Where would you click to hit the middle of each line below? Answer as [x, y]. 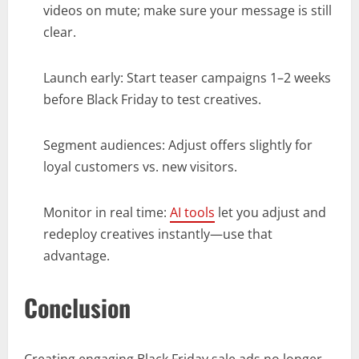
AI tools [192, 213]
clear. [60, 32]
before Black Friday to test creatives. [152, 100]
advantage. [77, 256]
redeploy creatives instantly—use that [158, 234]
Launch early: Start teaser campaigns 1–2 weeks [187, 78]
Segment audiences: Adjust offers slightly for [178, 145]
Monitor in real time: [107, 213]
